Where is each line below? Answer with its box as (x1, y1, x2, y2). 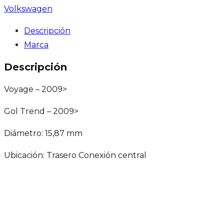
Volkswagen (4, 3, 52, 13)
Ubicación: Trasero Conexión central (4, 150, 146, 160)
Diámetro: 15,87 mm (4, 128, 82, 138)
